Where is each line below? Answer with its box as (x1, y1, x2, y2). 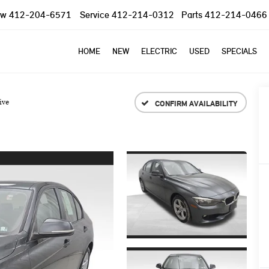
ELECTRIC (141, 46, 177, 56)
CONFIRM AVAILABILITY (154, 98, 237, 108)
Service (80, 8, 109, 20)
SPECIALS (222, 46, 257, 56)
